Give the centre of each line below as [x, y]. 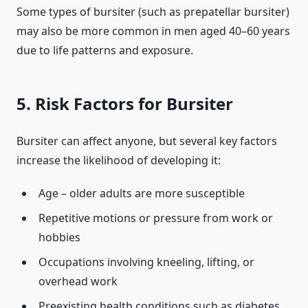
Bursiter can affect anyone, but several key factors [147, 141]
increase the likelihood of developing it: [119, 161]
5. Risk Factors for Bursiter [125, 104]
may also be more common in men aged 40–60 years [153, 31]
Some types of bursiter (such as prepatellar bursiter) [153, 12]
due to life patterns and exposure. [105, 51]
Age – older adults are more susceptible [142, 194]
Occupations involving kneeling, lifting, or [146, 262]
